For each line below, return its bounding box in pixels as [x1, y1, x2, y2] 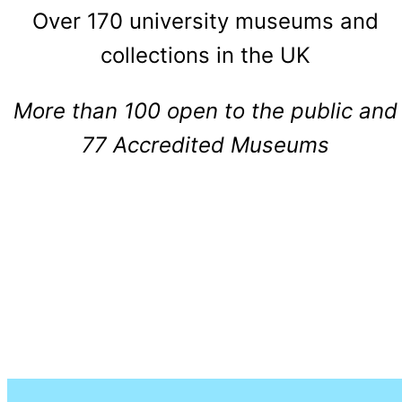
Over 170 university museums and [32, 8, 380, 35]
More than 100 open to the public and [13, 98, 398, 125]
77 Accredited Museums [82, 132, 330, 159]
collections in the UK [100, 42, 311, 69]
